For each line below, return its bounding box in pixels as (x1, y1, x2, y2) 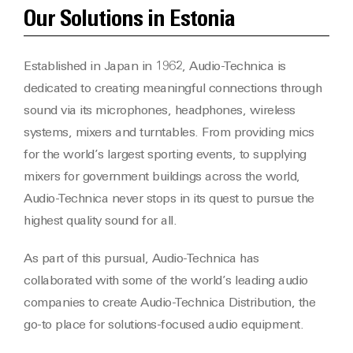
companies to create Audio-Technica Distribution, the (24, 297, 315, 310)
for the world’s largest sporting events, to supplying (24, 149, 307, 162)
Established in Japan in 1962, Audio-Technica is (24, 61, 286, 73)
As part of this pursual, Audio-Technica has (24, 253, 259, 266)
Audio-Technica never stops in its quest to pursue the (24, 193, 314, 206)
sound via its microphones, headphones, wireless (24, 105, 295, 117)
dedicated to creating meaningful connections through (24, 83, 321, 95)
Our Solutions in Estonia (24, 9, 235, 32)
